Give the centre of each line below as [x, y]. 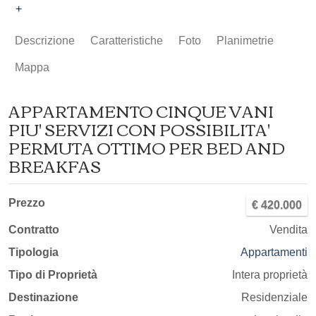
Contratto [34, 230]
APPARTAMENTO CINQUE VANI [141, 111]
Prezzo [27, 203]
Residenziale [274, 297]
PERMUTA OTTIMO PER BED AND [147, 147]
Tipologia [34, 252]
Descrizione [45, 41]
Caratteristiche [127, 41]
